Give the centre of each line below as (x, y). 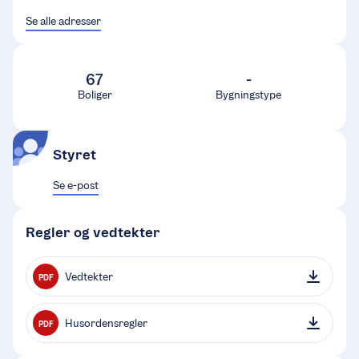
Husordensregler (106, 323)
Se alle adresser (63, 21)
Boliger (95, 95)
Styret (75, 155)
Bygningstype (249, 95)
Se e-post (76, 185)
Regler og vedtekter (93, 233)
